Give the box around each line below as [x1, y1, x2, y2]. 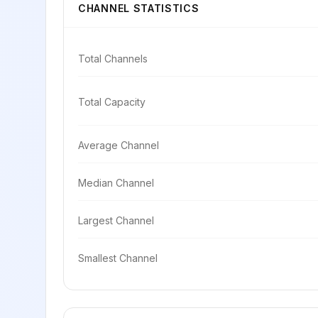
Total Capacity [78, 96, 146, 108]
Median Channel [78, 177, 154, 189]
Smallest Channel [78, 252, 158, 264]
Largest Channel [78, 214, 154, 226]
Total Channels [78, 53, 148, 65]
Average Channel [78, 139, 159, 151]
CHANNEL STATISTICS [78, 2, 199, 14]
